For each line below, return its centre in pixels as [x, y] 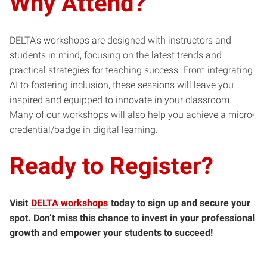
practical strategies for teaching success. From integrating [131, 70]
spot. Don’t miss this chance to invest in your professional [132, 218]
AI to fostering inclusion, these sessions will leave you [122, 85]
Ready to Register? [111, 166]
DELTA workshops [69, 203]
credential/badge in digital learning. [84, 129]
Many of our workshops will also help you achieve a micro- [132, 114]
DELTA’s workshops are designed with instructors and [120, 40]
